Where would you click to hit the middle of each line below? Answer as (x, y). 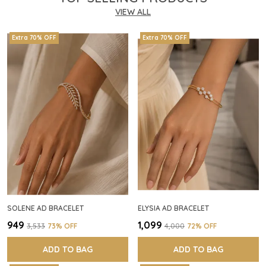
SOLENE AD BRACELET (45, 208)
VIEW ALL (133, 12)
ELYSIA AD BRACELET (173, 208)
